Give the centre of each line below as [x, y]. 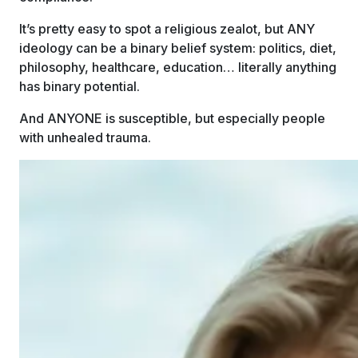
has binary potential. [80, 86]
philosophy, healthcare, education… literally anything [178, 67]
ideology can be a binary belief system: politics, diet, [178, 48]
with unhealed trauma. [85, 137]
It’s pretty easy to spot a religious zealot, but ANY [167, 29]
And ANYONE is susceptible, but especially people [172, 118]
